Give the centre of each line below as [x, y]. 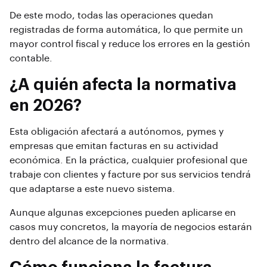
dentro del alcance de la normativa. [89, 241]
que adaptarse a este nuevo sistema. [92, 189]
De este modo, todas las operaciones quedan [111, 15]
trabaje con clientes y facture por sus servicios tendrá [130, 174]
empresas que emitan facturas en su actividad [114, 146]
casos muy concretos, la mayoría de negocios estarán [131, 227]
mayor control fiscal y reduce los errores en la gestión [130, 44]
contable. [31, 58]
